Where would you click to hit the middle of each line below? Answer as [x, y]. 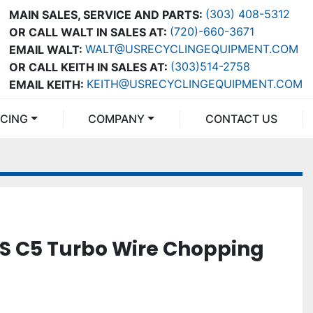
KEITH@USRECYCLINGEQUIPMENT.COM [195, 84]
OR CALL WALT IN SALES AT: [88, 32]
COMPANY [121, 119]
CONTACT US [245, 119]
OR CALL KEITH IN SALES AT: [88, 67]
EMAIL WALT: [46, 49]
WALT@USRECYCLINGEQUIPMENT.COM [192, 49]
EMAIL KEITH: [46, 84]
